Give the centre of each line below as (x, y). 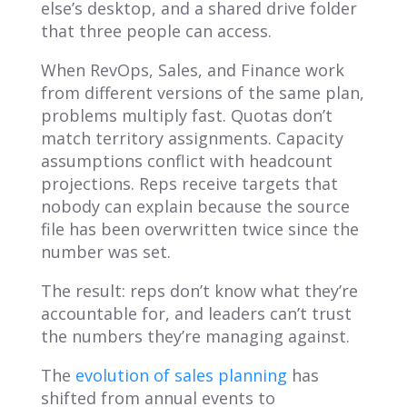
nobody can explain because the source (195, 206)
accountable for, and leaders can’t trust (196, 313)
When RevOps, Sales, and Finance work (192, 69)
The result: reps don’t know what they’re (199, 290)
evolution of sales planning (181, 375)
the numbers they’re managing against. (195, 336)
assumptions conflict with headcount (186, 160)
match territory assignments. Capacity (192, 138)
